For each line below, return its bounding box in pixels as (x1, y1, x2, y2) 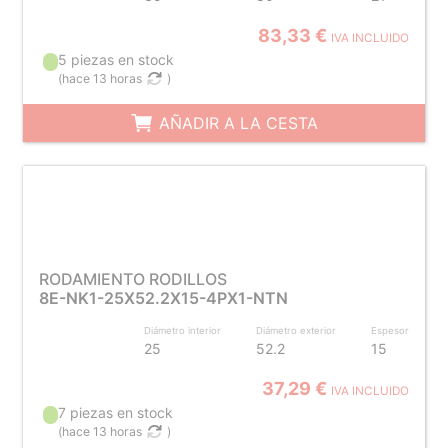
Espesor (371, 325, 410, 336)
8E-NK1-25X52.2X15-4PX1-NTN (38, 288, 288, 308)
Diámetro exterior (256, 325, 337, 336)
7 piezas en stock (58, 404, 174, 421)
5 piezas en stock (58, 51, 175, 68)
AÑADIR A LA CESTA (153, 113, 318, 133)
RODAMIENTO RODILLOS (38, 269, 227, 289)
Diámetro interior (144, 325, 222, 336)
